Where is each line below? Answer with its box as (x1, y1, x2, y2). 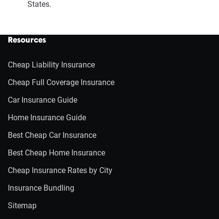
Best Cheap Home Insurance (8, 148, 105, 157)
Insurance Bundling (8, 183, 74, 193)
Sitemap (8, 201, 37, 210)
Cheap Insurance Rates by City (8, 166, 112, 175)
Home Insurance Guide (8, 113, 86, 122)
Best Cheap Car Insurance (8, 131, 96, 140)
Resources (8, 37, 46, 44)
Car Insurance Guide (8, 95, 77, 105)
